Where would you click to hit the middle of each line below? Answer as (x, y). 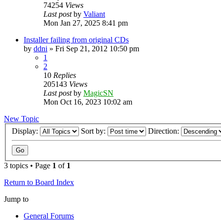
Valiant (94, 14)
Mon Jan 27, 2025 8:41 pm (86, 23)
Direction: (165, 131)
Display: (26, 131)
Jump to (16, 199)
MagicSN (98, 93)
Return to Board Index (39, 183)
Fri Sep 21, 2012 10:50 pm (97, 48)
